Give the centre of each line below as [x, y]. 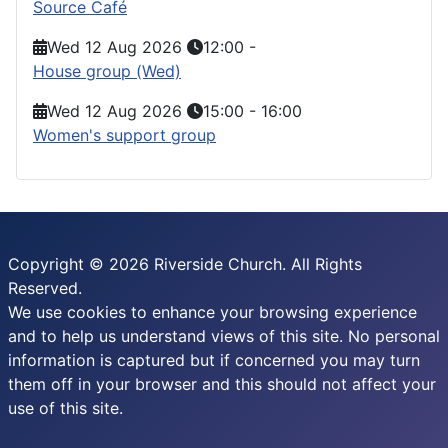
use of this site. [65, 408]
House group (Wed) [107, 70]
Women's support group [124, 134]
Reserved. [45, 288]
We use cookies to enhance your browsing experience [212, 312]
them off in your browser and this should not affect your [222, 384]
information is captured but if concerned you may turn [214, 360]
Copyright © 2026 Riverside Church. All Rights [185, 264]
